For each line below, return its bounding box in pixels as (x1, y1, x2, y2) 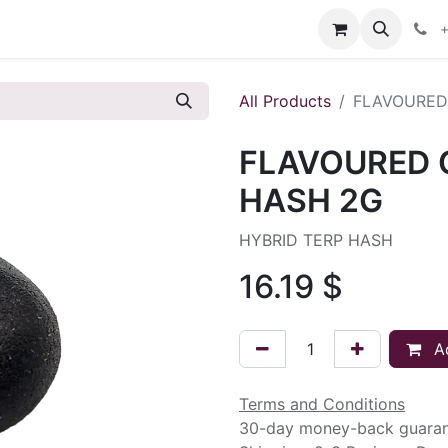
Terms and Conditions (239, 394, 405, 414)
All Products (239, 91, 331, 111)
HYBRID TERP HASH (239, 230, 393, 250)
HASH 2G (239, 181, 383, 220)
